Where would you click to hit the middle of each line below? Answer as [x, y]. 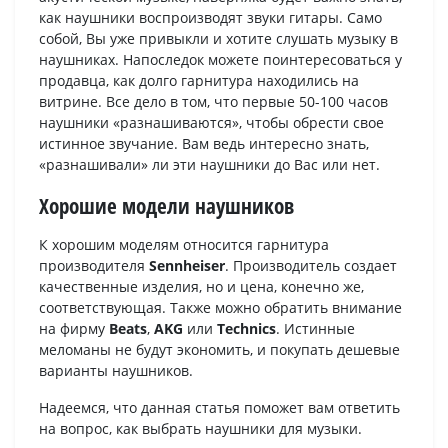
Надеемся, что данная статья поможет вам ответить [219, 408]
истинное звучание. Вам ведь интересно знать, [204, 144]
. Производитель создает [311, 266]
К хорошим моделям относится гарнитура [184, 245]
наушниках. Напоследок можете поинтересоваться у [220, 60]
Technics [246, 329]
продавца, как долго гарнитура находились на [199, 81]
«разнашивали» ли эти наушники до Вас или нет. [209, 165]
